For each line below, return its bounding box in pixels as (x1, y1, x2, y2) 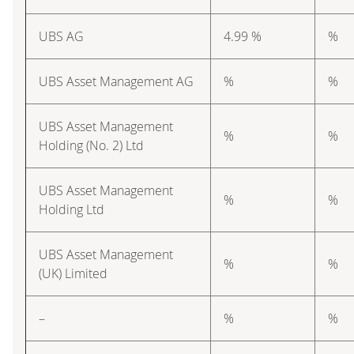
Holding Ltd (39, 200, 104, 218)
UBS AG (39, 27, 84, 45)
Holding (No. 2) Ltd (39, 136, 144, 154)
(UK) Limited (39, 264, 107, 282)
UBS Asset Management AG (39, 72, 194, 90)
